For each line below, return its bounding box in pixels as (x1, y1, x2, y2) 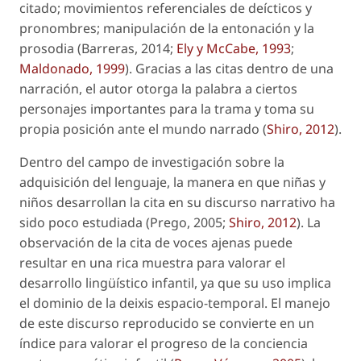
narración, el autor (19, 80, 136, 98)
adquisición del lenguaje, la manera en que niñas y (19, 173, 326, 191)
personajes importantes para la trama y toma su (19, 100, 314, 118)
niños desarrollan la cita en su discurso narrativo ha (19, 193, 335, 211)
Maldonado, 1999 (19, 60, 125, 77)
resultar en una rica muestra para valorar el (19, 254, 285, 272)
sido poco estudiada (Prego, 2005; (19, 214, 229, 231)
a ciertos (242, 80, 297, 98)
